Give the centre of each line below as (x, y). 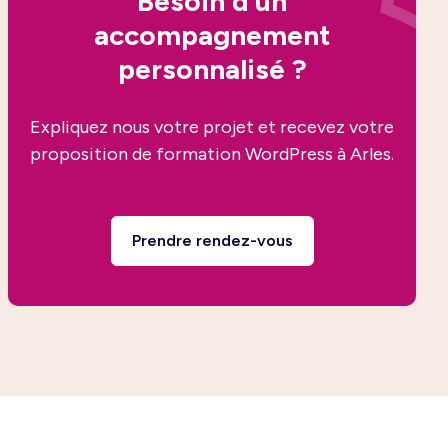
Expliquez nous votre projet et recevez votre (212, 126)
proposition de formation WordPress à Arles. (212, 153)
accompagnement (212, 34)
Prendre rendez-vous (212, 240)
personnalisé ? (212, 68)
